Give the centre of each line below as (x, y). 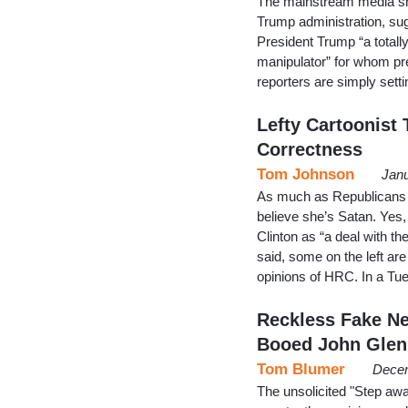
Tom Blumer (301, 369)
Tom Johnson (306, 174)
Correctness (310, 149)
